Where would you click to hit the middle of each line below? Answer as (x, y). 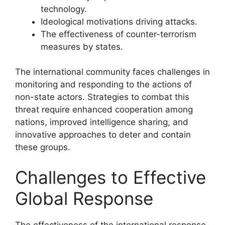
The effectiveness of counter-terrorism (119, 34)
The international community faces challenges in (113, 72)
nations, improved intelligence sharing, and (102, 122)
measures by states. (82, 46)
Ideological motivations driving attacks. (119, 21)
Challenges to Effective (110, 177)
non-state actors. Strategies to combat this (102, 97)
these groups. (43, 147)
